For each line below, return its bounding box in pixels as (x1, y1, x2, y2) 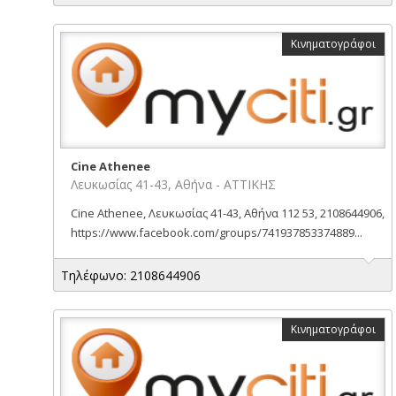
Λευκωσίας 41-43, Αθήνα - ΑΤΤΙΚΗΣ (70, 175, 276, 193)
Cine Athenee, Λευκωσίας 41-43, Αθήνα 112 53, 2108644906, (70, 204, 385, 221)
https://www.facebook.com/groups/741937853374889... (70, 224, 362, 240)
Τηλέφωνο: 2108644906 (61, 266, 201, 284)
